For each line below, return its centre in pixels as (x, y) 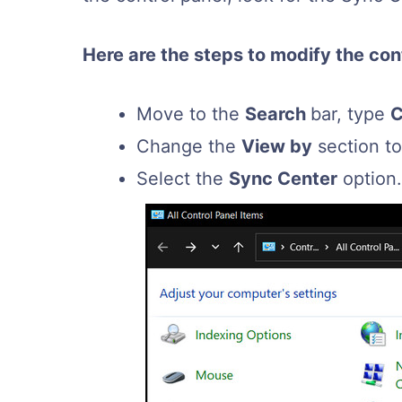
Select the (183, 179)
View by (277, 147)
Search (278, 114)
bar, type (350, 114)
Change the (189, 147)
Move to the (191, 114)
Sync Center (283, 179)
